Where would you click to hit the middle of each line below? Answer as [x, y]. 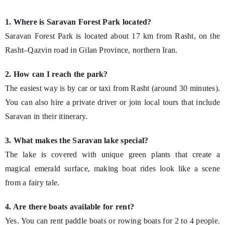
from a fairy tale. [32, 182]
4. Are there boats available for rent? [70, 206]
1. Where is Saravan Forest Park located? [78, 22]
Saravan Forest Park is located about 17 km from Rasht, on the [113, 36]
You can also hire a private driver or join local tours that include [113, 102]
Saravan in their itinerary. [46, 116]
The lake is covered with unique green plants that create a [113, 154]
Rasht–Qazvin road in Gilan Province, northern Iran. [91, 50]
